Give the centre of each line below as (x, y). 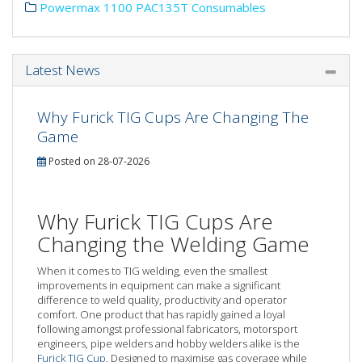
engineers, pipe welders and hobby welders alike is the (168, 343)
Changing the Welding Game (173, 244)
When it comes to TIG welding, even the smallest (152, 271)
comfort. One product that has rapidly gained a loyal (161, 314)
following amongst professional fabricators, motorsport (167, 329)
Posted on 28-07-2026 (98, 161)
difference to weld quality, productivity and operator (162, 300)
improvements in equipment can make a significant (159, 285)
